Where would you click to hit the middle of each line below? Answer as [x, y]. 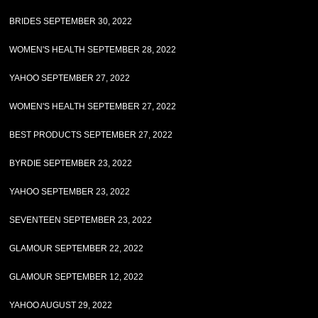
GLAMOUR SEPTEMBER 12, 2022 [77, 277]
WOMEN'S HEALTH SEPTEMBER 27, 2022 [93, 106]
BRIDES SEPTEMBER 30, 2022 [71, 21]
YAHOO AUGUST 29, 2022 [61, 305]
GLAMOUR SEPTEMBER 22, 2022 [77, 248]
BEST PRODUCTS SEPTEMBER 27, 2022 [91, 135]
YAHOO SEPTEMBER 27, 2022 [70, 78]
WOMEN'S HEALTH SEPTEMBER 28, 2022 [93, 50]
